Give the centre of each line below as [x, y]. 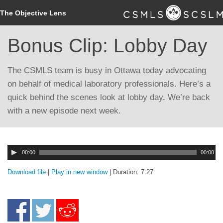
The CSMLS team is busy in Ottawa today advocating [107, 70]
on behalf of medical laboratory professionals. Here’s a [109, 84]
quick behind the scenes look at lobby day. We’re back [109, 97]
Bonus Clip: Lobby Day [108, 46]
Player [17, 158]
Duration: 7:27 [133, 172]
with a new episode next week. [64, 111]
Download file [27, 172]
